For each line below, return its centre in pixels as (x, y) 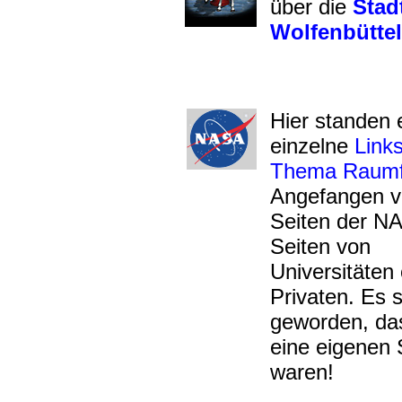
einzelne (312, 146)
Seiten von (320, 247)
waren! (302, 372)
